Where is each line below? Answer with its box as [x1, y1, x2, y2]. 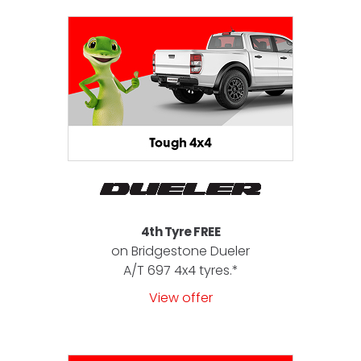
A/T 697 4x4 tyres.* [122, 260, 239, 280]
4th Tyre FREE [140, 222, 221, 240]
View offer [148, 288, 213, 307]
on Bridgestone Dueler [111, 241, 250, 260]
